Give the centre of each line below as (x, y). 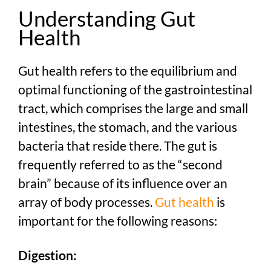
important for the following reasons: (118, 221)
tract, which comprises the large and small (133, 108)
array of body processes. (87, 202)
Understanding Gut (107, 18)
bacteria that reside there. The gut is (118, 146)
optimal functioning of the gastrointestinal (135, 90)
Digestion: (47, 255)
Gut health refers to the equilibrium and (128, 71)
